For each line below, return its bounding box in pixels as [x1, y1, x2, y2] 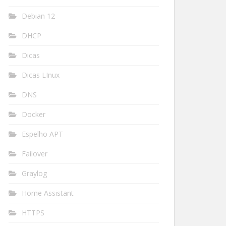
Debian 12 [22, 11, 55, 21]
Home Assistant [22, 188, 74, 198]
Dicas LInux [22, 70, 60, 80]
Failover [22, 149, 47, 158]
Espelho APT [22, 129, 63, 139]
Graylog [22, 168, 47, 178]
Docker [22, 109, 45, 119]
